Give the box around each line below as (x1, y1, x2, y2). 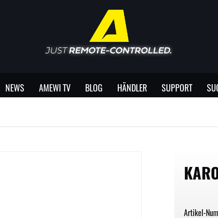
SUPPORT (162, 81, 192, 94)
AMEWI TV (39, 81, 71, 94)
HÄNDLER (117, 81, 147, 94)
